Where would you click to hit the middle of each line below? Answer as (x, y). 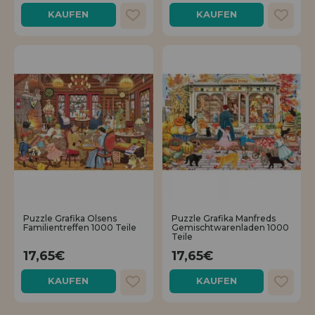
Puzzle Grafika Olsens (70, 218)
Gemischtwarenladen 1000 (230, 227)
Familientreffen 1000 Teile (80, 227)
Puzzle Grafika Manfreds (223, 218)
